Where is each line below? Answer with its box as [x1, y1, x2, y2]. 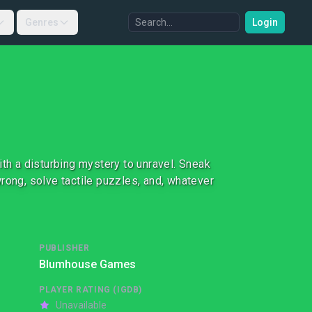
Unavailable [56, 299, 107, 311]
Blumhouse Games [39, 258, 136, 271]
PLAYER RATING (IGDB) [39, 285, 142, 295]
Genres [24, 17, 58, 28]
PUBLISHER [39, 243, 90, 253]
